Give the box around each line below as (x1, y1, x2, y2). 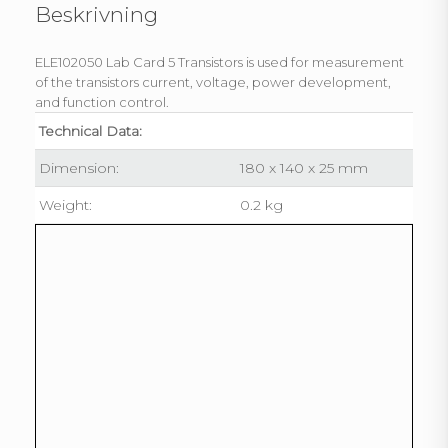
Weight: (39, 195, 92, 214)
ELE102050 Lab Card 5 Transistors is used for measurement (35, 53, 404, 70)
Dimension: (39, 158, 119, 177)
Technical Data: (39, 121, 142, 140)
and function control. (35, 93, 169, 110)
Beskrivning (35, 2, 158, 28)
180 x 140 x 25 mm (240, 158, 368, 177)
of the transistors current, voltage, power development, (35, 73, 391, 90)
